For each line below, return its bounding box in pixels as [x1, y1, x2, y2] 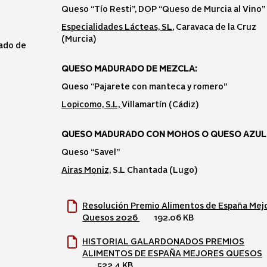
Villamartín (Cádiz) [122, 98, 199, 109]
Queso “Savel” [61, 146, 120, 157]
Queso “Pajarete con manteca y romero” [61, 80, 228, 91]
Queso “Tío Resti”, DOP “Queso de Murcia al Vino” [61, 3, 266, 14]
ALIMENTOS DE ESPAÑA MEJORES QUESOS [82, 247, 263, 258]
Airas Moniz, [61, 164, 111, 175]
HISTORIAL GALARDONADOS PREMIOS [82, 235, 245, 246]
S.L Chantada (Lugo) [111, 164, 198, 175]
